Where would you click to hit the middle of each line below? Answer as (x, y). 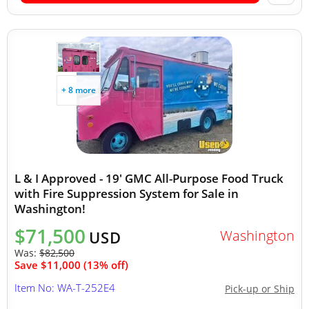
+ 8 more (79, 90)
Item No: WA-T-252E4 (65, 288)
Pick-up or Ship (260, 289)
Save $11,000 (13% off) (71, 265)
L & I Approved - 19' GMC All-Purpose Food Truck (149, 178)
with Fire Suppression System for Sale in (127, 193)
